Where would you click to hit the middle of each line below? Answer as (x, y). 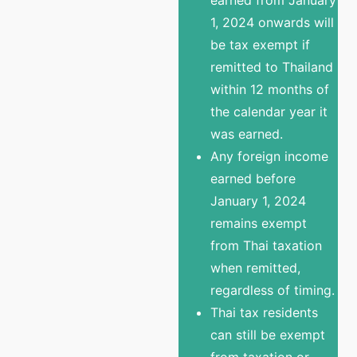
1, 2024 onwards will (272, 22)
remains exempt (259, 223)
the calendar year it (269, 111)
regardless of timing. (273, 290)
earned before (253, 178)
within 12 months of (270, 89)
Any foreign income (269, 156)
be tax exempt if (260, 44)
